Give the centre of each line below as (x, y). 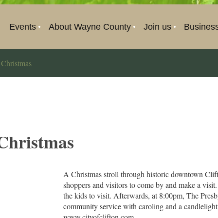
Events (23, 27)
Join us (157, 27)
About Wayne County (90, 27)
